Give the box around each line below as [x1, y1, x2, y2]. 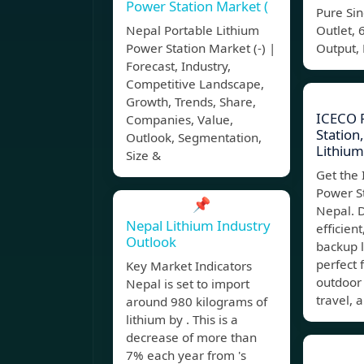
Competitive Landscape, [126, 76, 264, 93]
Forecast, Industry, [126, 58, 231, 75]
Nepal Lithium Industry [126, 216, 271, 236]
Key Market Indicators [126, 258, 252, 275]
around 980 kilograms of [126, 293, 267, 310]
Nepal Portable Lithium [126, 22, 259, 39]
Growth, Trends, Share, [126, 93, 256, 110]
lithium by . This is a [126, 311, 238, 328]
